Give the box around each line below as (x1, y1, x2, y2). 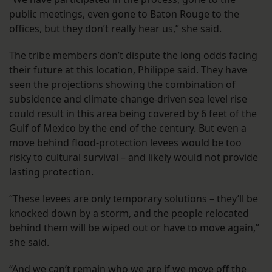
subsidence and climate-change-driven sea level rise (9, 92, 247, 106)
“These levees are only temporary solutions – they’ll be (9, 192, 258, 206)
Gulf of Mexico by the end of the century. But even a (9, 121, 246, 135)
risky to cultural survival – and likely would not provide (9, 151, 258, 165)
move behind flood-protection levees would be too (9, 136, 242, 150)
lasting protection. (9, 165, 93, 179)
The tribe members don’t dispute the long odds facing (9, 49, 257, 63)
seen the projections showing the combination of (9, 78, 236, 92)
